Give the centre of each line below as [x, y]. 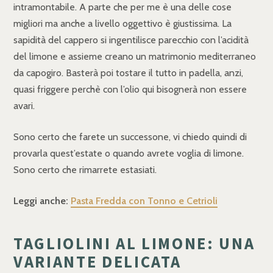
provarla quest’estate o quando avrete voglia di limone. [129, 154]
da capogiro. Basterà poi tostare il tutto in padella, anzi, [128, 73]
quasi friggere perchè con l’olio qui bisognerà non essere [130, 90]
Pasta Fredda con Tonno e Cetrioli [144, 201]
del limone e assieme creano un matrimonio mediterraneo [135, 57]
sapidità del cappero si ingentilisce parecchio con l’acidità [131, 40]
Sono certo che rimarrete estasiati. [85, 170]
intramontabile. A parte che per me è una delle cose [122, 7]
